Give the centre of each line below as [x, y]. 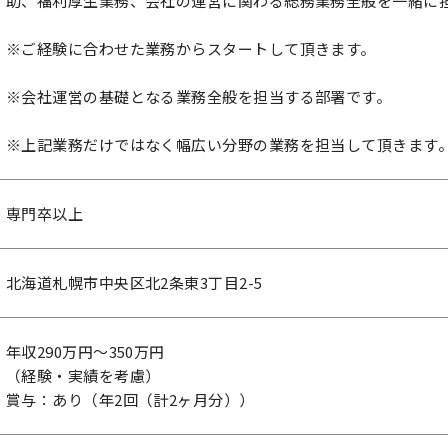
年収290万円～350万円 [85, 351]
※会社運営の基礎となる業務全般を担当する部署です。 [199, 96]
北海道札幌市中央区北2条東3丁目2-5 [134, 282]
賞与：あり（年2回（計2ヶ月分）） [130, 399]
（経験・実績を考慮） [83, 375]
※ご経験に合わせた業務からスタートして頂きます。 [191, 48]
